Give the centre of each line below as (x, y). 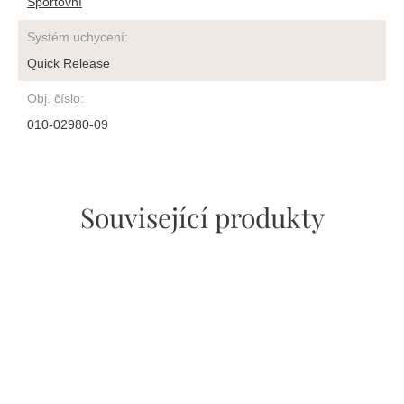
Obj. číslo (54, 98)
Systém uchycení (76, 37)
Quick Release (69, 63)
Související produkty (202, 217)
